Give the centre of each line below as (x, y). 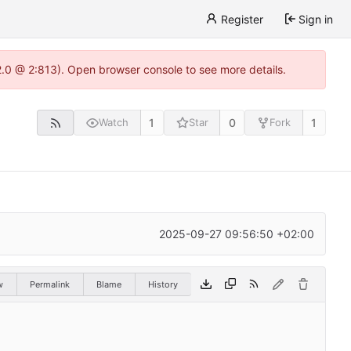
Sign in (316, 19)
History (163, 284)
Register (242, 19)
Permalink (50, 284)
